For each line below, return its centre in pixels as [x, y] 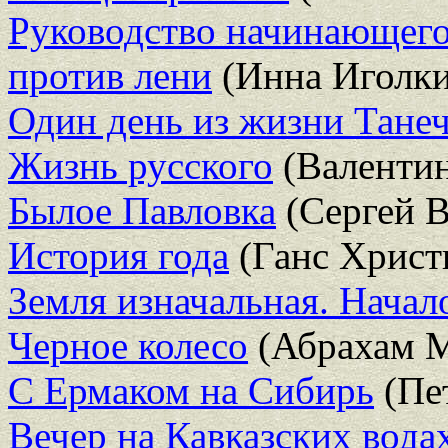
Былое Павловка [142, 210]
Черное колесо [128, 345]
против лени [110, 75]
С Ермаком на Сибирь [191, 390]
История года [118, 255]
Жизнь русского [140, 165]
